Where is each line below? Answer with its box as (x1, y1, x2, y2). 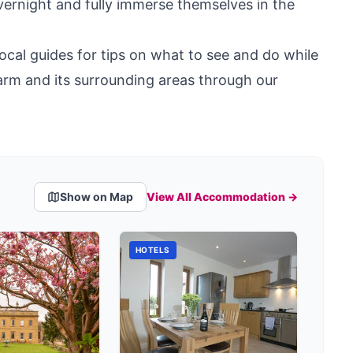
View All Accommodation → (146, 190, 298, 203)
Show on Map (59, 190, 133, 203)
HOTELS (135, 245, 170, 255)
